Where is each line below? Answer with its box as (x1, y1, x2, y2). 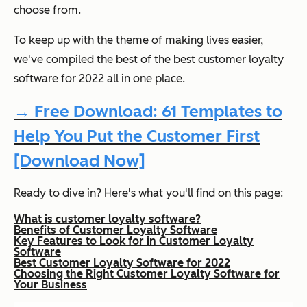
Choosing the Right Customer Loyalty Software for (14, 267, 280, 280)
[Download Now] (14, 150, 145, 171)
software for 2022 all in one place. (14, 71, 185, 85)
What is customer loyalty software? (14, 212, 201, 225)
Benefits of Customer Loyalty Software (14, 223, 217, 236)
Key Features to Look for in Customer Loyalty (14, 234, 254, 247)
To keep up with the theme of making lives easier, (14, 33, 263, 47)
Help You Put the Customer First (14, 126, 260, 147)
